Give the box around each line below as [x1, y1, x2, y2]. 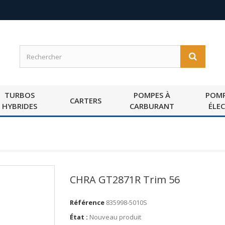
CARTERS [70, 95, 101, 105]
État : [70, 212, 88, 221]
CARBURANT [129, 101, 174, 111]
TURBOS [5, 90, 35, 100]
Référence [70, 198, 104, 207]
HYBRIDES [2, 101, 37, 111]
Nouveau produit [89, 212, 141, 221]
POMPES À [133, 90, 170, 100]
